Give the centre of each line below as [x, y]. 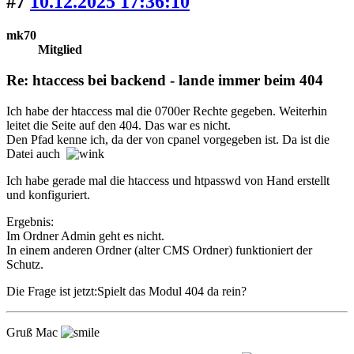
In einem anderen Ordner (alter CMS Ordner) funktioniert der [159, 250]
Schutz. [25, 264]
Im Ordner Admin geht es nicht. [85, 235]
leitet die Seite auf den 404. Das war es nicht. [119, 125]
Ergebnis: [30, 221]
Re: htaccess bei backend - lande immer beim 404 [165, 80]
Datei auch [36, 153]
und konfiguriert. [48, 194]
